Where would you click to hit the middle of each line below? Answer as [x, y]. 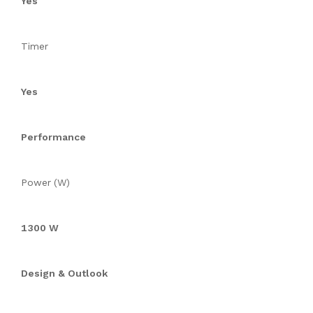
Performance [53, 137]
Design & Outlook [64, 274]
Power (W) [45, 183]
